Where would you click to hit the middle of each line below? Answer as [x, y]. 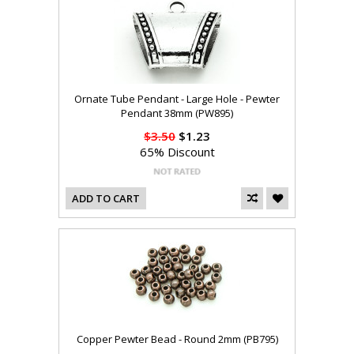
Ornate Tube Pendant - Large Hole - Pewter [177, 99]
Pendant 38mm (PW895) [177, 113]
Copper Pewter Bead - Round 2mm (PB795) [177, 339]
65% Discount [177, 152]
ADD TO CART [106, 199]
